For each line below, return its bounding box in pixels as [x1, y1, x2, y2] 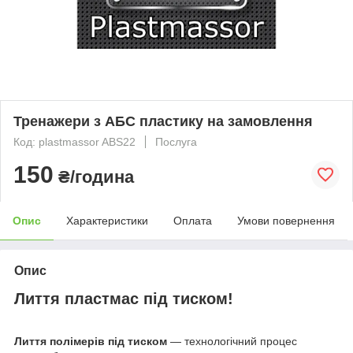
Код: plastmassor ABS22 [13, 135, 136, 148]
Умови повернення [237, 214, 335, 227]
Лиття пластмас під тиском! [14, 289, 233, 307]
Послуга [155, 135, 197, 148]
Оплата [173, 214, 212, 227]
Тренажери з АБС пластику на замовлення [13, 113, 313, 129]
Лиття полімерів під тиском [14, 335, 167, 348]
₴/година [54, 166, 134, 187]
